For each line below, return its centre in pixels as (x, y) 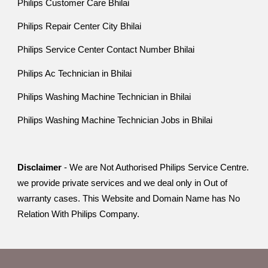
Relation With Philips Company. (79, 214)
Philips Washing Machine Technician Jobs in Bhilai (115, 121)
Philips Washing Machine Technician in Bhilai (104, 97)
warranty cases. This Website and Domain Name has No (129, 198)
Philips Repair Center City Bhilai (80, 26)
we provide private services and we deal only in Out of (123, 183)
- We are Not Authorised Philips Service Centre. (156, 167)
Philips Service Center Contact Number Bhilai (106, 50)
